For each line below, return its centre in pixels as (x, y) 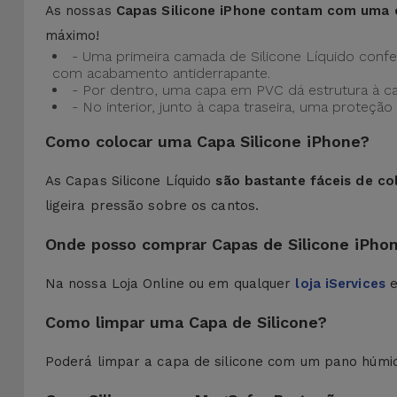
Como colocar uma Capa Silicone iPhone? (207, 141)
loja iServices (340, 284)
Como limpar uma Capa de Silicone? (186, 322)
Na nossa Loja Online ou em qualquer (170, 284)
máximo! (72, 35)
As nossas (80, 11)
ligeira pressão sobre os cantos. (152, 206)
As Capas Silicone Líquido (130, 181)
